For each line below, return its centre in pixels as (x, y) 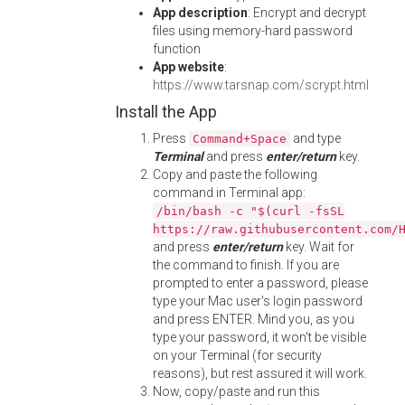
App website (188, 67)
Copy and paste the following (235, 174)
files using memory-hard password (253, 31)
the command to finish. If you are (246, 265)
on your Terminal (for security (237, 355)
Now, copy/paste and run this (236, 391)
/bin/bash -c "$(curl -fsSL (250, 211)
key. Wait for (319, 247)
